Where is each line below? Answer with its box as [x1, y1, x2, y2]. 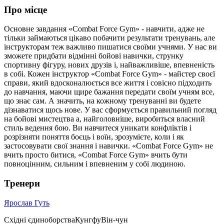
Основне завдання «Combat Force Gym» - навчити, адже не [4, 24, 204, 33]
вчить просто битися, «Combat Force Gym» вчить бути [4, 150, 187, 159]
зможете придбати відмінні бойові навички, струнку [4, 51, 183, 60]
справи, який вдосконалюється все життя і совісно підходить [4, 78, 211, 87]
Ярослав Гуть [4, 198, 49, 207]
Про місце [4, 4, 47, 15]
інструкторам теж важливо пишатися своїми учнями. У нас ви [4, 42, 217, 51]
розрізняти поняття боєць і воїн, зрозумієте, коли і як [4, 132, 184, 141]
